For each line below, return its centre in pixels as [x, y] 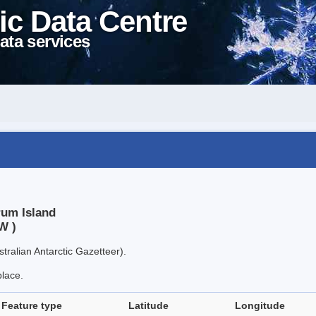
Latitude [148, 306]
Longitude [260, 306]
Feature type [32, 306]
